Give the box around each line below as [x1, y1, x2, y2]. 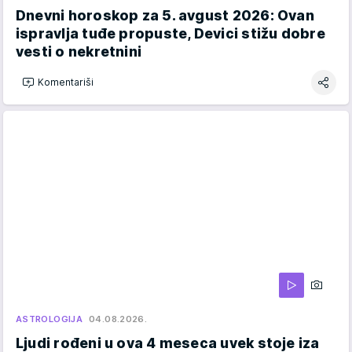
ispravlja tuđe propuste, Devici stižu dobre [16, 24, 325, 42]
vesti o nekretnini [16, 42, 142, 60]
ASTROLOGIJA [16, 313, 83, 324]
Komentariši [38, 76, 93, 89]
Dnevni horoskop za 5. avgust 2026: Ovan [16, 6, 314, 24]
